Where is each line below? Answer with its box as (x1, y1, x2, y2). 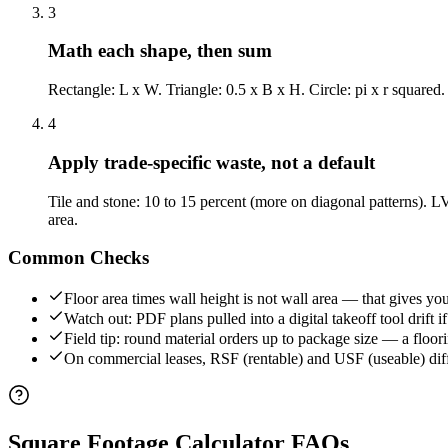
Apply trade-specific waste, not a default (48, 151, 375, 173)
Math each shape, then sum (48, 40, 272, 62)
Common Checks (8, 247, 149, 269)
